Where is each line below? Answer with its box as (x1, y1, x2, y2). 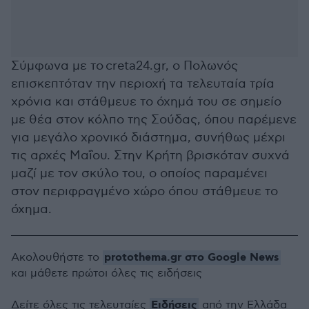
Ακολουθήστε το (11, 251, 103, 264)
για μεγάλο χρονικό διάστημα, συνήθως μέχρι (11, 130, 286, 145)
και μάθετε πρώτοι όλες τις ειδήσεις (11, 267, 202, 280)
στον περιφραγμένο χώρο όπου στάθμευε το (11, 184, 278, 199)
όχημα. (11, 202, 52, 217)
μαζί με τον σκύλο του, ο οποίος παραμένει (11, 166, 268, 181)
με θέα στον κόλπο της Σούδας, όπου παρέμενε (11, 112, 297, 127)
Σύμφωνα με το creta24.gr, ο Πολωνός (11, 59, 238, 73)
